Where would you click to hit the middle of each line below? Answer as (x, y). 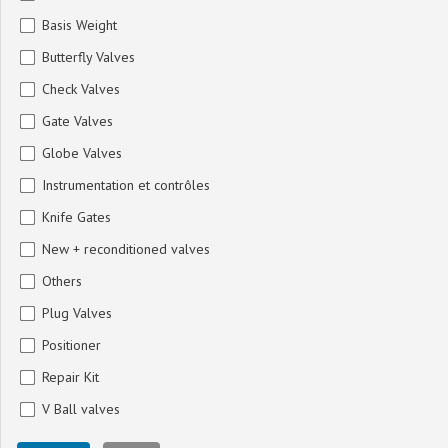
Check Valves (81, 89)
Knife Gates (76, 217)
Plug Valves (77, 313)
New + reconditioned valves (126, 249)
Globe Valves (82, 153)
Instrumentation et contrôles (126, 185)
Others (62, 281)
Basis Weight (79, 25)
